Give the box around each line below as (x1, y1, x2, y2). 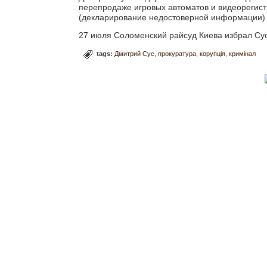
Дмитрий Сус (114, 49, 154, 57)
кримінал (229, 49, 256, 57)
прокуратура (158, 49, 196, 57)
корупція (200, 49, 225, 57)
